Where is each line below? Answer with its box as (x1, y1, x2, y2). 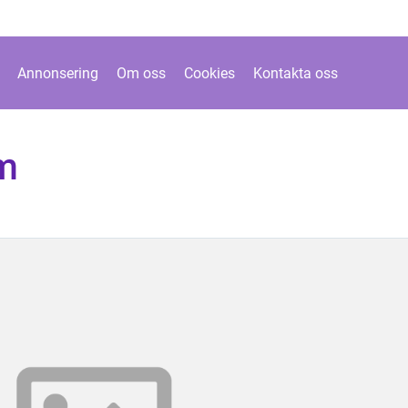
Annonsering (17, 64, 98, 82)
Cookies (184, 64, 235, 82)
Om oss (117, 64, 166, 82)
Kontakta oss (253, 64, 338, 82)
